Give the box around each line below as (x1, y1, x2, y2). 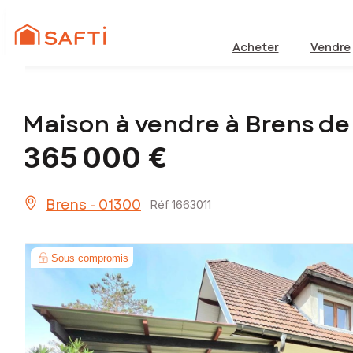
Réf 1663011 (150, 198, 211, 212)
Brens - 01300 (46, 195, 141, 216)
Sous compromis (51, 251, 128, 264)
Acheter (232, 39, 279, 55)
